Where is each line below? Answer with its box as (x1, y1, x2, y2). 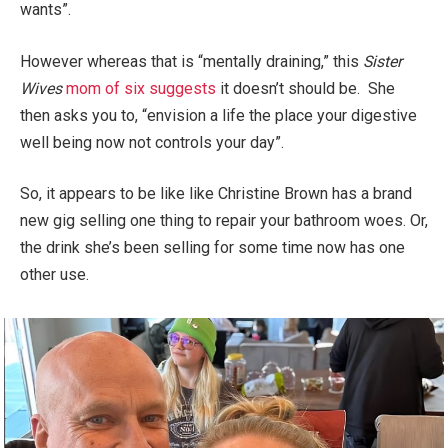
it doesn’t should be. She (216, 78, 395, 98)
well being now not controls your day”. (20, 132, 284, 152)
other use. (20, 265, 89, 285)
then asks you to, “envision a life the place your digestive (20, 105, 417, 125)
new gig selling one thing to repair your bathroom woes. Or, (20, 211, 428, 231)
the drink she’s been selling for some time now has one (20, 238, 405, 258)
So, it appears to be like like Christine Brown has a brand (20, 184, 412, 204)
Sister (363, 51, 402, 71)
